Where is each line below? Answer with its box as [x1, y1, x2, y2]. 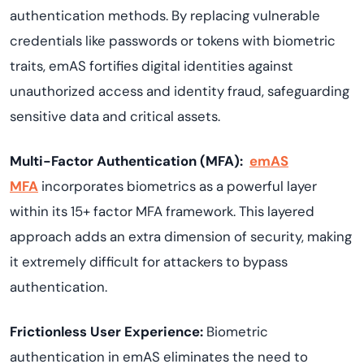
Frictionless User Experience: [10, 323, 206, 340]
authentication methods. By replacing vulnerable [10, 6, 320, 24]
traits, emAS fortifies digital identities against [10, 57, 293, 75]
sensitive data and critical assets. [10, 107, 220, 125]
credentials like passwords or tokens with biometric [10, 32, 336, 50]
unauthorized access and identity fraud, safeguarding [10, 82, 349, 100]
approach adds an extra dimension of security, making [10, 227, 352, 245]
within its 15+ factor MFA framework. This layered [10, 202, 314, 220]
